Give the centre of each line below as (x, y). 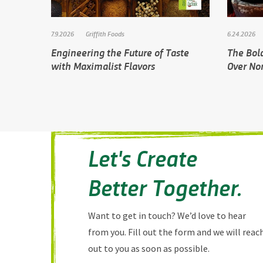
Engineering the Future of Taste (120, 52)
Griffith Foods (105, 33)
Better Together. (165, 186)
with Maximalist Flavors (103, 65)
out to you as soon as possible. (149, 248)
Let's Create (143, 157)
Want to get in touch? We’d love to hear (167, 215)
